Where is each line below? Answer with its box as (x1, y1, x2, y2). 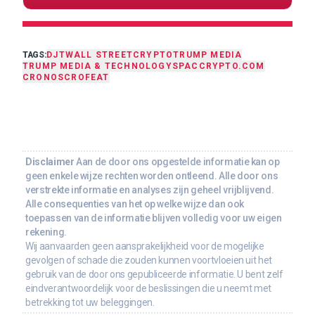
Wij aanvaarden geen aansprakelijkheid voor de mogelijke (25, 240, 264, 252)
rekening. (25, 226, 67, 238)
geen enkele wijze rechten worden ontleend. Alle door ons (25, 169, 278, 181)
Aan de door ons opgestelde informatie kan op (74, 155, 280, 167)
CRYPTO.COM (198, 60, 265, 71)
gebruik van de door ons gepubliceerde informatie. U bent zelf (25, 268, 283, 280)
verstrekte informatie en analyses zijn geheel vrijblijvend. (25, 184, 274, 195)
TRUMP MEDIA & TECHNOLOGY (22, 60, 172, 71)
